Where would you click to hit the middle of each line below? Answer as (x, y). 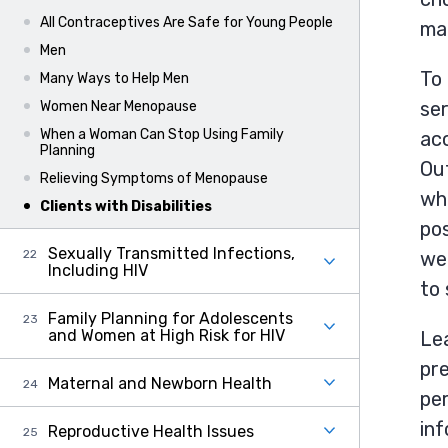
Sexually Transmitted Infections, (171, 253)
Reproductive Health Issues (151, 431)
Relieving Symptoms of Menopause (154, 178)
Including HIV (98, 270)
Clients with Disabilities (126, 206)
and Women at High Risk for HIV (166, 335)
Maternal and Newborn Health (160, 383)
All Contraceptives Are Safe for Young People (186, 22)
